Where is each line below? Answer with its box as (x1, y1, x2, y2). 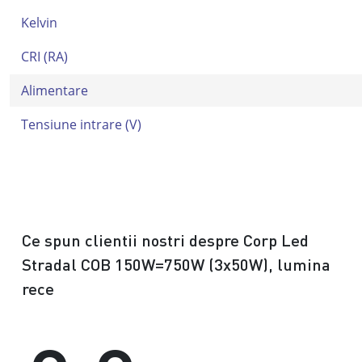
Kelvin (21, 14, 58, 32)
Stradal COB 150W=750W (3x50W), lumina (22, 255, 330, 275)
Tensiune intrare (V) (21, 116, 142, 134)
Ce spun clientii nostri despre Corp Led (22, 230, 309, 250)
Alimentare (21, 82, 89, 100)
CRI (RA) (21, 48, 69, 66)
